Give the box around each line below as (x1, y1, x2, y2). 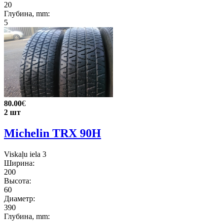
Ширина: (4, 159, 35, 167)
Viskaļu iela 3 (4, 150, 46, 158)
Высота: (4, 177, 31, 185)
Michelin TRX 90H (4, 127, 101, 140)
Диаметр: (4, 194, 35, 203)
